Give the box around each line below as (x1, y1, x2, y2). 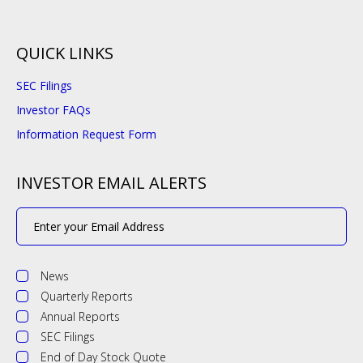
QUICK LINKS (16, 42, 113, 64)
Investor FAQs (16, 102, 91, 117)
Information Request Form (16, 126, 156, 142)
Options (15, 276, 61, 294)
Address (15, 216, 58, 231)
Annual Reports (41, 309, 120, 324)
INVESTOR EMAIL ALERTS (16, 172, 207, 194)
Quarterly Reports (41, 288, 133, 304)
